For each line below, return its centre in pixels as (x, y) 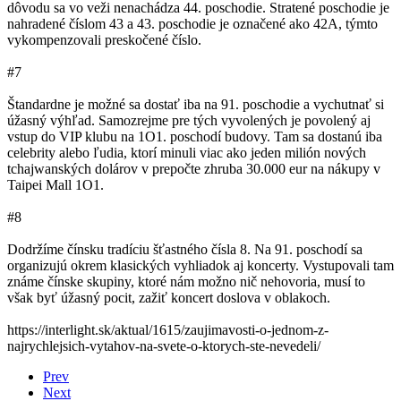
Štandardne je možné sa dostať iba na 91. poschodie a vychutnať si (196, 104)
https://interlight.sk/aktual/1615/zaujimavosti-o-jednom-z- (168, 330)
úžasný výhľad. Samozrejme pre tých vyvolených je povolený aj (189, 120)
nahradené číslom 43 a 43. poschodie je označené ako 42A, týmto (192, 24)
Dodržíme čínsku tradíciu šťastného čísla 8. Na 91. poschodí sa (185, 249)
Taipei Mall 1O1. (55, 185)
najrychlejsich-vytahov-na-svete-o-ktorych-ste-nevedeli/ (164, 346)
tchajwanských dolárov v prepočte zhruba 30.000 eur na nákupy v (194, 169)
